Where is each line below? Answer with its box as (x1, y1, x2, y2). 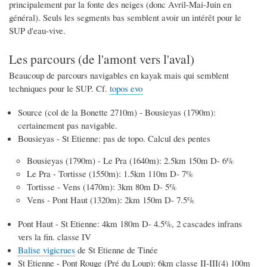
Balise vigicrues (18, 244, 75, 256)
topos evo (110, 82, 142, 94)
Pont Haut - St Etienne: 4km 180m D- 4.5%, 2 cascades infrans (18, 218, 242, 230)
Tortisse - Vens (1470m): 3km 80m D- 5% (27, 180, 176, 193)
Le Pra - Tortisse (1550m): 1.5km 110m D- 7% (27, 167, 193, 179)
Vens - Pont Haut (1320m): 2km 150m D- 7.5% (27, 193, 194, 206)
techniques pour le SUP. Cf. (9, 82, 110, 94)
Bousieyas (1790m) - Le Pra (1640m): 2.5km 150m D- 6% (27, 154, 234, 166)
